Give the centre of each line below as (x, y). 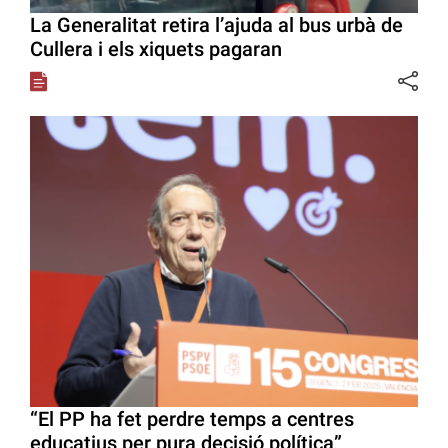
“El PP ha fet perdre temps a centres (192, 418)
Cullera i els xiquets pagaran (156, 48)
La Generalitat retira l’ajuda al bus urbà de (216, 24)
